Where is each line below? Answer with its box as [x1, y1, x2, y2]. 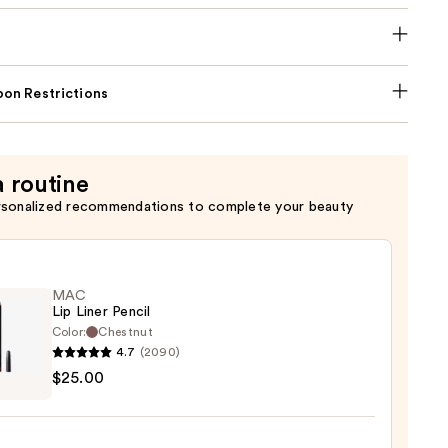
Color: [51, 326, 87, 339]
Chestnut [98, 326, 153, 339]
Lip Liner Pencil [51, 305, 151, 320]
